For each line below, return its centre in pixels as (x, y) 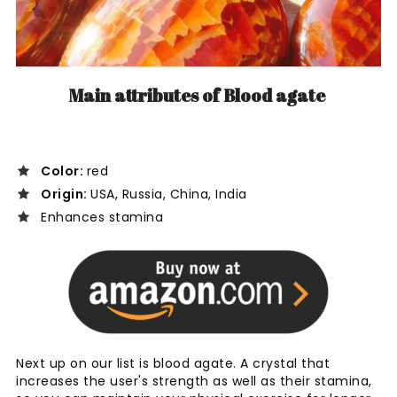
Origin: (66, 195)
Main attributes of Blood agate (198, 96)
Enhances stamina (104, 218)
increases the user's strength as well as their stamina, (194, 381)
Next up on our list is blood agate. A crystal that (173, 364)
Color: (64, 171)
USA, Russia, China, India (169, 195)
